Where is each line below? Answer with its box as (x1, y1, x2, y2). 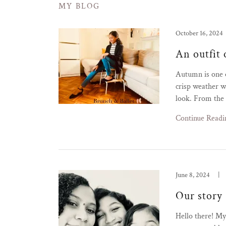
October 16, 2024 (176, 29, 223, 38)
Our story (176, 189, 222, 203)
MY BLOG (59, 1, 100, 12)
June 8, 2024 (176, 171, 210, 180)
